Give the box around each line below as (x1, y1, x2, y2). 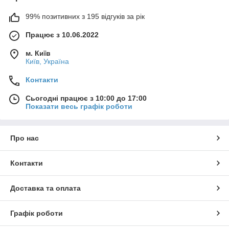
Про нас (10, 134, 39, 143)
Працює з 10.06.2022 (26, 31, 99, 39)
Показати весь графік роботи (26, 102, 132, 111)
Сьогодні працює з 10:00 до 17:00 (26, 94, 147, 103)
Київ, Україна (26, 57, 69, 66)
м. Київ (26, 49, 51, 58)
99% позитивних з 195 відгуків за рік (26, 12, 145, 21)
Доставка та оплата (10, 184, 81, 193)
